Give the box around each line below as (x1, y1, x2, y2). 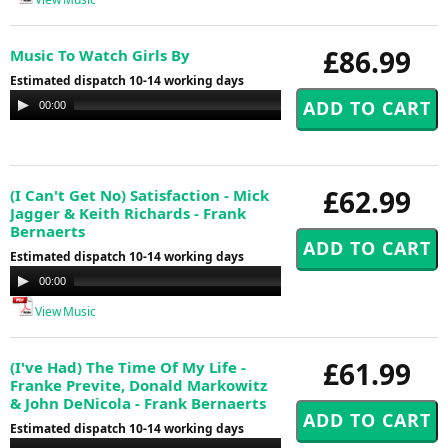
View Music (33, 302, 96, 320)
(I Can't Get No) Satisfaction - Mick (10, 184, 269, 205)
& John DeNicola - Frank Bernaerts (10, 392, 266, 413)
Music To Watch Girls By (10, 44, 190, 65)
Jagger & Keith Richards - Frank (10, 202, 246, 223)
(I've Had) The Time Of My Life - (10, 356, 246, 377)
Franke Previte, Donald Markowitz (10, 374, 267, 395)
